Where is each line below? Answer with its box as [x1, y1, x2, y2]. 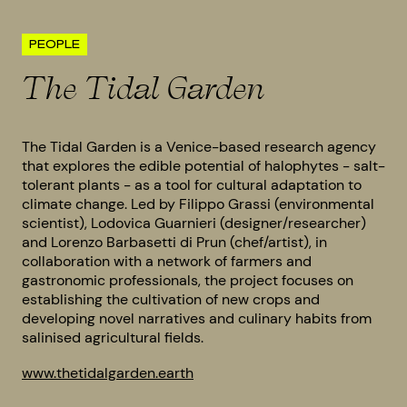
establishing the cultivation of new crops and [22, 290, 320, 309]
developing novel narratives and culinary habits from [22, 309, 372, 328]
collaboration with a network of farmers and [22, 252, 312, 271]
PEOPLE [29, 37, 80, 51]
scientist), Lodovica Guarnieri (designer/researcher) [22, 213, 366, 233]
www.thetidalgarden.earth [22, 363, 194, 382]
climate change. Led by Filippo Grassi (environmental [22, 194, 374, 213]
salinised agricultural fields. [22, 328, 203, 347]
